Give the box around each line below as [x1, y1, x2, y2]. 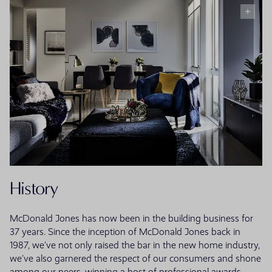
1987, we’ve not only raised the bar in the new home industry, [10, 239, 260, 251]
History [10, 177, 58, 199]
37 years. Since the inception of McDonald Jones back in [10, 226, 240, 237]
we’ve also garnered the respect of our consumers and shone [10, 253, 261, 264]
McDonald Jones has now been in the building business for [10, 212, 253, 224]
